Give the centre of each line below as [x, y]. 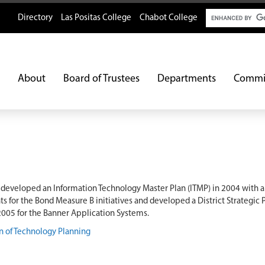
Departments [187, 79]
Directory [35, 18]
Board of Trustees [101, 79]
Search [218, 14]
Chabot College [169, 18]
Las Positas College [96, 18]
